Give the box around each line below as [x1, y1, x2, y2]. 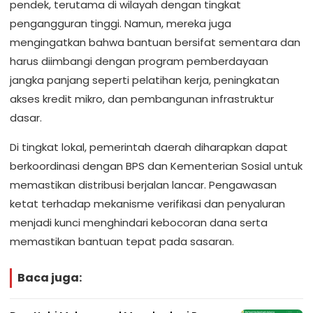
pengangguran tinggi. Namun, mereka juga [10, 16, 231, 31]
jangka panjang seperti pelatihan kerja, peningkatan [10, 73, 279, 88]
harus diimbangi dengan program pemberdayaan [10, 54, 268, 69]
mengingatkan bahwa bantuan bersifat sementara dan [10, 35, 300, 50]
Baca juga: [17, 270, 82, 286]
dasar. [10, 110, 42, 126]
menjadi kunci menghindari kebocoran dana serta [10, 215, 268, 231]
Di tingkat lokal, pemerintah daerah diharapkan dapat [10, 140, 288, 155]
